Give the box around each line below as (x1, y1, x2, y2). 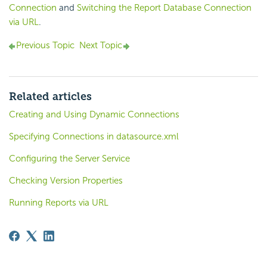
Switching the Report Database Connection (77, 2, 252, 14)
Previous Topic (16, 40, 74, 51)
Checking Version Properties (9, 175, 123, 187)
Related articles (9, 90, 92, 104)
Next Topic (79, 40, 122, 51)
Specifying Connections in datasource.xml (9, 131, 179, 142)
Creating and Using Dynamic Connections (9, 109, 179, 120)
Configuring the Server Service (9, 153, 130, 164)
